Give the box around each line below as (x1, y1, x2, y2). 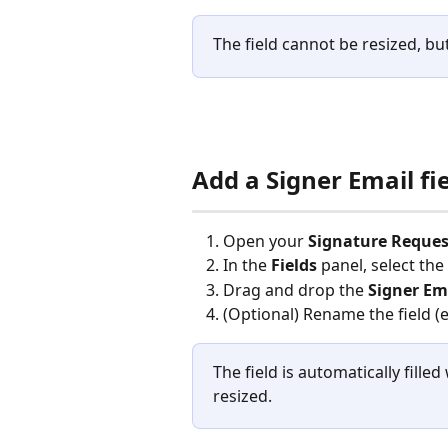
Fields (271, 254, 317, 277)
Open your (223, 229, 308, 252)
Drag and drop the (223, 278, 368, 301)
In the (223, 254, 271, 277)
